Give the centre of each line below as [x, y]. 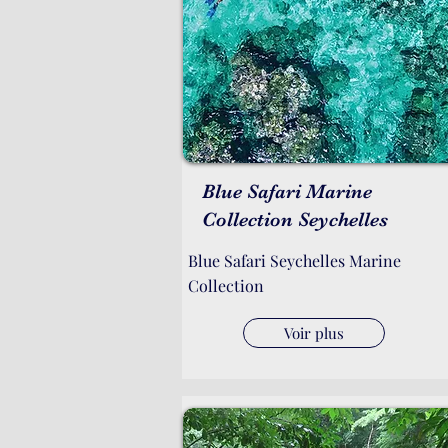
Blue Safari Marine [287, 191]
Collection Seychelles [295, 219]
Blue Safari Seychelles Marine [294, 260]
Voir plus [314, 333]
